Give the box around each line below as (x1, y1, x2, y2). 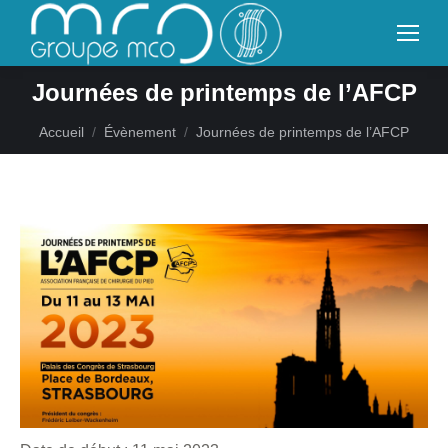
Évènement (104, 124, 176, 141)
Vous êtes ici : (39, 115, 137, 133)
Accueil (39, 124, 84, 141)
